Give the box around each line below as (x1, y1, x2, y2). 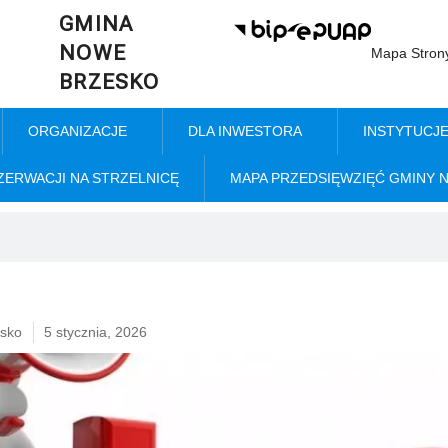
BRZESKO (59, 70, 160, 94)
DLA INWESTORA (187, 123, 302, 139)
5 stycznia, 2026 (44, 324, 147, 340)
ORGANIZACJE (27, 123, 127, 139)
